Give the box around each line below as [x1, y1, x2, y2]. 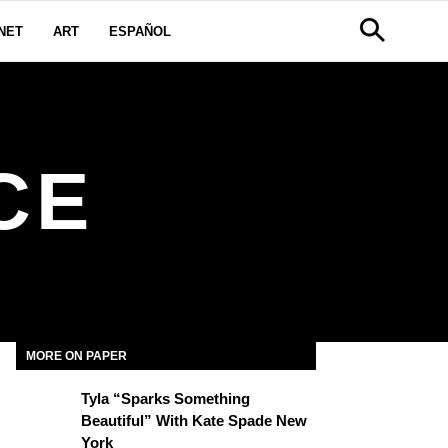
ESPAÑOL [109, 24, 171, 39]
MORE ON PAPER [26, 349, 127, 363]
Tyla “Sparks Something [81, 390, 250, 407]
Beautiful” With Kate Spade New [81, 412, 307, 429]
